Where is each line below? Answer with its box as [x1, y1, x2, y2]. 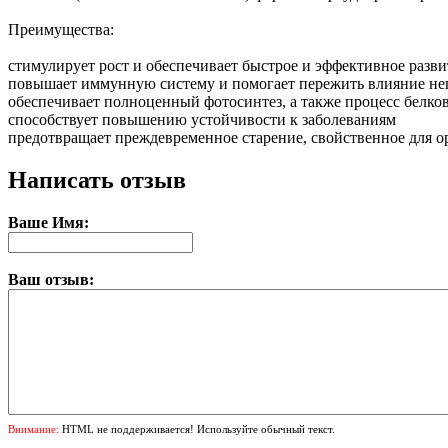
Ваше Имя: [8, 213, 89, 231]
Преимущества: [8, 20, 114, 38]
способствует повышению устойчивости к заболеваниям [8, 110, 396, 128]
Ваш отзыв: [8, 270, 94, 288]
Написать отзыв [8, 166, 186, 193]
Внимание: [8, 422, 59, 435]
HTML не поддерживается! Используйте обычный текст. [59, 422, 335, 435]
